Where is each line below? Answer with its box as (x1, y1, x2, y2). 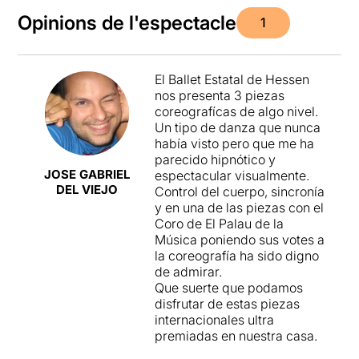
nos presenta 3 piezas (154, 87, 284, 103)
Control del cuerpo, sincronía (154, 184, 325, 200)
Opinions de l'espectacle (18, 10, 237, 34)
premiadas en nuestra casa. (154, 328, 317, 344)
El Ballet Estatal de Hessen (154, 71, 309, 87)
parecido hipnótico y (154, 151, 276, 167)
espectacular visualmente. (154, 167, 309, 184)
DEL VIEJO (55, 182, 118, 198)
